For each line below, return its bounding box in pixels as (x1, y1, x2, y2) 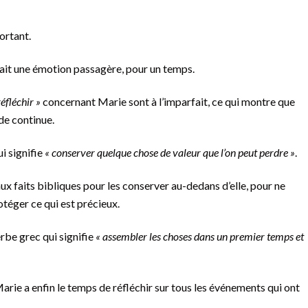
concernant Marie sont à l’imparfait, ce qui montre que (43, 95, 295, 109)
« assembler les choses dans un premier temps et (96, 230, 304, 243)
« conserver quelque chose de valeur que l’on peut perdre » (45, 146, 295, 159)
